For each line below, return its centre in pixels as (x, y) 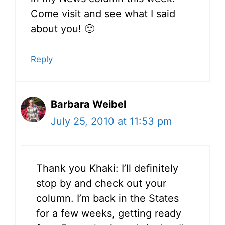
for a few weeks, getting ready (109, 213)
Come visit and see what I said (103, 13)
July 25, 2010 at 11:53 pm (111, 121)
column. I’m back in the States (107, 198)
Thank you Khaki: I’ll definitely (107, 168)
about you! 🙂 (63, 28)
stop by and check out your (101, 183)
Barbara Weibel (88, 104)
